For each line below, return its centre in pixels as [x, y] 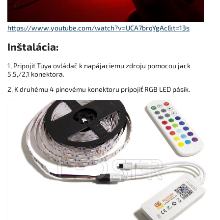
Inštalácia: [33, 47]
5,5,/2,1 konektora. [36, 74]
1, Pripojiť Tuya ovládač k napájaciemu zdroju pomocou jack [99, 65]
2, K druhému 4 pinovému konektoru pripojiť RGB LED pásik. [99, 89]
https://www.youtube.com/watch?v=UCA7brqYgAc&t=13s [98, 27]
